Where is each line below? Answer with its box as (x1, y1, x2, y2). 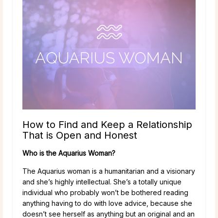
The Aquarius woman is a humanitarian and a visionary (22, 167, 195, 176)
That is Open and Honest (22, 129, 137, 142)
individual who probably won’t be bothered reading (22, 188, 188, 197)
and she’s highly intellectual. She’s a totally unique (22, 178, 182, 186)
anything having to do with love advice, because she (22, 199, 192, 208)
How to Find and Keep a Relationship (22, 119, 192, 131)
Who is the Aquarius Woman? (22, 149, 115, 158)
